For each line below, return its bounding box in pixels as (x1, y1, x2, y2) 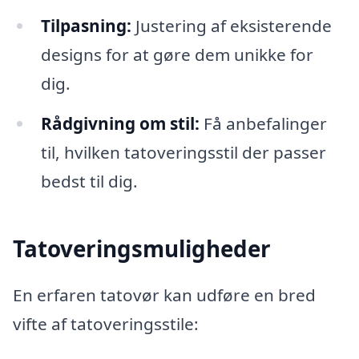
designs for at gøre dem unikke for (40, 42, 313, 66)
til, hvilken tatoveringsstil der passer (40, 140, 326, 163)
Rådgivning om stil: (40, 111, 200, 135)
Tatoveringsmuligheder (13, 233, 271, 264)
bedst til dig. (40, 169, 138, 192)
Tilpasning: (40, 14, 131, 37)
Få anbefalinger (199, 111, 327, 135)
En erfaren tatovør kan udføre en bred (13, 283, 316, 306)
